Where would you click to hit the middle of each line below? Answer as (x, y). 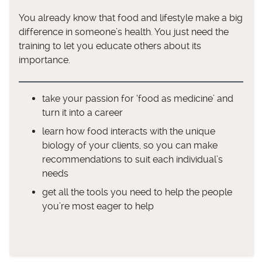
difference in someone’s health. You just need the (124, 32)
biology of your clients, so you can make (130, 146)
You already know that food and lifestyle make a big (131, 18)
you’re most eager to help (98, 206)
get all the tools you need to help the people (137, 192)
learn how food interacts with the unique (129, 132)
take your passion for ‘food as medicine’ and (138, 99)
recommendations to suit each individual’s (132, 160)
